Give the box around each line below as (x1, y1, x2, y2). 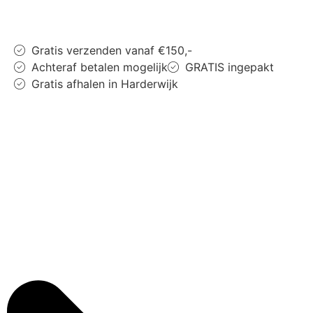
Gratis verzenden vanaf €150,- (31, 43, 192, 58)
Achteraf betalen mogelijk (31, 60, 168, 75)
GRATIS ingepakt (185, 60, 274, 75)
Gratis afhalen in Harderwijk (31, 77, 178, 92)
